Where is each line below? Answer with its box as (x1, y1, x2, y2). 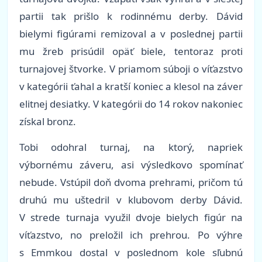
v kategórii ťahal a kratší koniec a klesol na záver (19, 80, 243, 94)
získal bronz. (19, 115, 76, 129)
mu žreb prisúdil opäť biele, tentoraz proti (19, 44, 243, 58)
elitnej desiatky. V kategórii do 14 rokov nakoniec (19, 97, 243, 111)
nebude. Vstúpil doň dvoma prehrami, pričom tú (19, 175, 243, 189)
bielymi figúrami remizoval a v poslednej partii (19, 27, 243, 41)
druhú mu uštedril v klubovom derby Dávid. (19, 193, 243, 207)
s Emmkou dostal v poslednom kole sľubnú (19, 246, 243, 260)
